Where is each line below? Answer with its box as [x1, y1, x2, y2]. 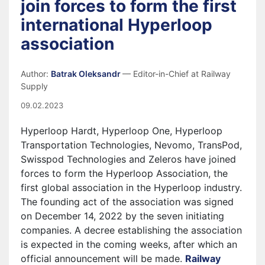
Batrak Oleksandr [51, 69, 122, 79]
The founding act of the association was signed [21, 196, 234, 208]
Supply [21, 81, 48, 91]
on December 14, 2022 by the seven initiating [21, 210, 224, 222]
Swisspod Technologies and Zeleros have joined [21, 153, 236, 165]
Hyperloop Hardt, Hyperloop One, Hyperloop [21, 125, 222, 137]
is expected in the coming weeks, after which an [21, 238, 237, 250]
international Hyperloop [21, 15, 212, 35]
